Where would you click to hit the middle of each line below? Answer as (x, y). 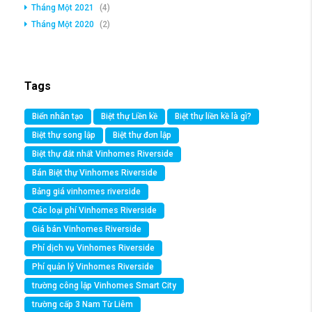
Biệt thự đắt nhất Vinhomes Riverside (103, 154)
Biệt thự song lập (64, 135)
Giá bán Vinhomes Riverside (87, 229)
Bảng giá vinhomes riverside (86, 192)
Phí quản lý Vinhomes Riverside (93, 267)
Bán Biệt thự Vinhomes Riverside (95, 173)
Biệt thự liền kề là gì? (213, 117)
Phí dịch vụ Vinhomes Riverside (93, 248)
